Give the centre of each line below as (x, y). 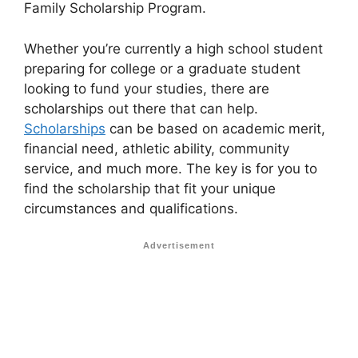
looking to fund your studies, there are (147, 88)
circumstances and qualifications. (131, 208)
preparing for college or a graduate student (162, 68)
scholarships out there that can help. (141, 108)
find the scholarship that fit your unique (150, 188)
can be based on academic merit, (215, 128)
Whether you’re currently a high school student (173, 48)
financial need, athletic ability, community (157, 148)
